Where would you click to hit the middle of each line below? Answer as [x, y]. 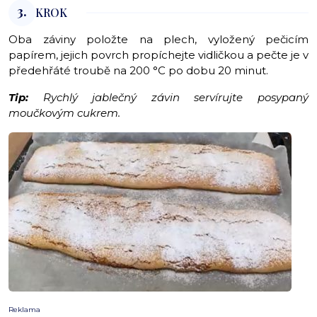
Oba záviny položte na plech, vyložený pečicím [158, 40]
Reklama [24, 310]
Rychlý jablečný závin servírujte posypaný [176, 98]
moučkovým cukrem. [64, 113]
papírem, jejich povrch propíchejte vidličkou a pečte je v [158, 55]
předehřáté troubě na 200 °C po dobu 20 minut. [140, 71]
